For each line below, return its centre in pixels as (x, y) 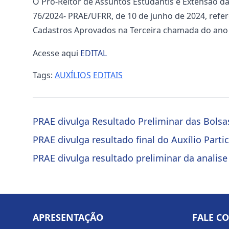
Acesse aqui (56, 53)
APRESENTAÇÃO (68, 217)
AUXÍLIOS (73, 75)
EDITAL (94, 53)
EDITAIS (108, 75)
